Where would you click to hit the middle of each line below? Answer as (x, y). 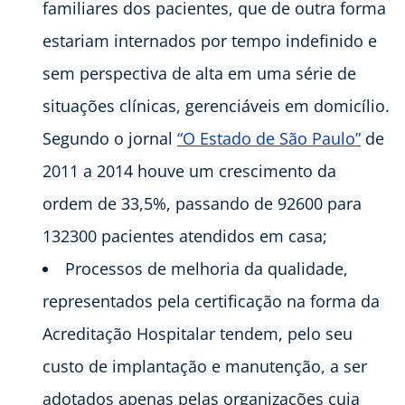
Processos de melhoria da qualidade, (207, 268)
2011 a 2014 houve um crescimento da (189, 170)
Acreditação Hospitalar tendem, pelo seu (198, 333)
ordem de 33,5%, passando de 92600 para (202, 203)
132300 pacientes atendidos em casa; (185, 235)
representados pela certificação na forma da (211, 301)
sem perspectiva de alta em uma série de (199, 73)
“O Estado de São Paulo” (269, 138)
